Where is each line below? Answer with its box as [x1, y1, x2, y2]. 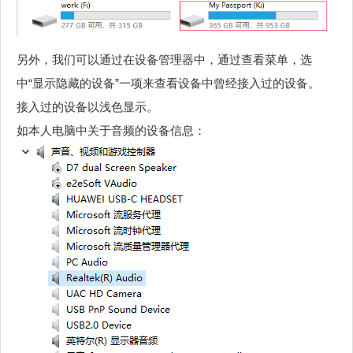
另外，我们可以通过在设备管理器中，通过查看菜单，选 [17, 53, 312, 67]
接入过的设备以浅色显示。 [17, 100, 158, 114]
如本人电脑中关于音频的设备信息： [17, 124, 206, 138]
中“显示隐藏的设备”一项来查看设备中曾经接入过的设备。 [17, 76, 320, 91]
